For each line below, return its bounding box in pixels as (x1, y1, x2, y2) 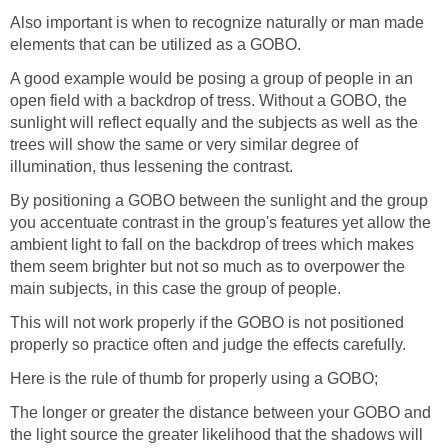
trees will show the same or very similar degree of (10, 136, 358, 154)
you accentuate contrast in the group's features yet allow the (10, 214, 431, 232)
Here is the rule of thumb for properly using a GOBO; (10, 370, 378, 388)
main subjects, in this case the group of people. (10, 280, 341, 298)
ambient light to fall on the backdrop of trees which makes (10, 236, 414, 254)
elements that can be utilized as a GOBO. (10, 36, 301, 54)
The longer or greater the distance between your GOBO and (10, 404, 431, 422)
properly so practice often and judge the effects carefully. (10, 336, 406, 354)
